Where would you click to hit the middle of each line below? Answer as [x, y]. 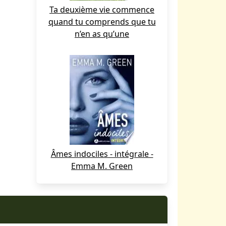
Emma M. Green [102, 166]
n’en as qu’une [102, 34]
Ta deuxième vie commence [102, 10]
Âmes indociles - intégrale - [102, 154]
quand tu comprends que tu [102, 22]
